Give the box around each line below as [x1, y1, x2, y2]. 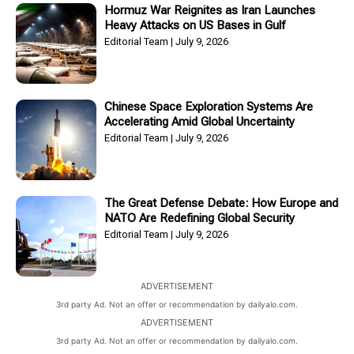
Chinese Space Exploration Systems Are [104, 100, 313, 115]
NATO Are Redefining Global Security [104, 211, 295, 226]
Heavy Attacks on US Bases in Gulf [104, 18, 285, 33]
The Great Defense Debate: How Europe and [104, 196, 338, 211]
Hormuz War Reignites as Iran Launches [104, 3, 315, 18]
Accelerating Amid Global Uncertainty [104, 115, 295, 130]
